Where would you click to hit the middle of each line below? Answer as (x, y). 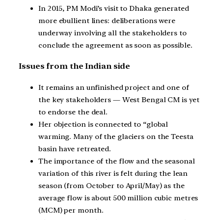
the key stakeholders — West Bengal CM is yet (119, 100)
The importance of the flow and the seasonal (117, 161)
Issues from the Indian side (75, 66)
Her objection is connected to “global (103, 124)
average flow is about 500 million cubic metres (118, 198)
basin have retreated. (75, 149)
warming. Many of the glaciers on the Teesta (116, 137)
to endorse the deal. (73, 112)
